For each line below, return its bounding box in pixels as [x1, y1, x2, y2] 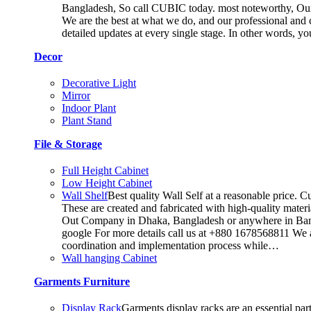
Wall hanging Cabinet [62, 252, 157, 264]
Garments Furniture [34, 276, 130, 288]
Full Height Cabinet [62, 165, 149, 177]
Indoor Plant [62, 102, 116, 115]
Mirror [62, 90, 90, 102]
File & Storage [34, 138, 102, 151]
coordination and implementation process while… [62, 239, 279, 252]
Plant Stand [62, 115, 112, 127]
